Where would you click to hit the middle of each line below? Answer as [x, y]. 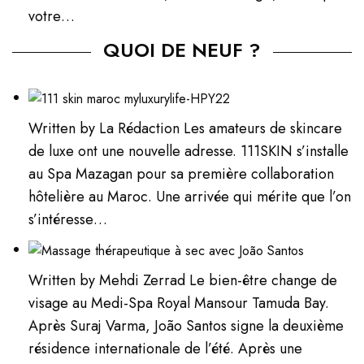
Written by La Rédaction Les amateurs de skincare [186, 129]
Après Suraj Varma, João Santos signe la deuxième [186, 325]
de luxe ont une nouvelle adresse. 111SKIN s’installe [189, 152]
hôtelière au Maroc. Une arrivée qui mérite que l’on [190, 197]
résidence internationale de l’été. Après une [166, 348]
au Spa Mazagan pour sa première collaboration [182, 174]
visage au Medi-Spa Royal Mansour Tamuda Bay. [179, 303]
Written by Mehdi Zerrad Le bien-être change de [183, 280]
